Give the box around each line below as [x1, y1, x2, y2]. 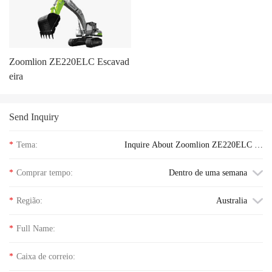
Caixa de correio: [16, 251, 75, 262]
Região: [16, 195, 42, 206]
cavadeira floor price [192, 167, 263, 177]
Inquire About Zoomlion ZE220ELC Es [124, 140, 212, 150]
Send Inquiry [9, 112, 59, 123]
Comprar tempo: [16, 168, 73, 178]
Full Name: [16, 223, 55, 234]
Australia [216, 195, 247, 206]
